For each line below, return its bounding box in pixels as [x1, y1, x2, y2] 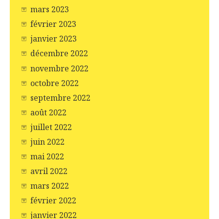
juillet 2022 [30, 121, 72, 132]
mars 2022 [30, 180, 69, 192]
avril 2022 [30, 166, 67, 177]
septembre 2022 [30, 92, 90, 103]
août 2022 [30, 107, 66, 118]
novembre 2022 [30, 63, 88, 74]
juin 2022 [30, 136, 65, 147]
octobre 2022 [30, 77, 79, 88]
